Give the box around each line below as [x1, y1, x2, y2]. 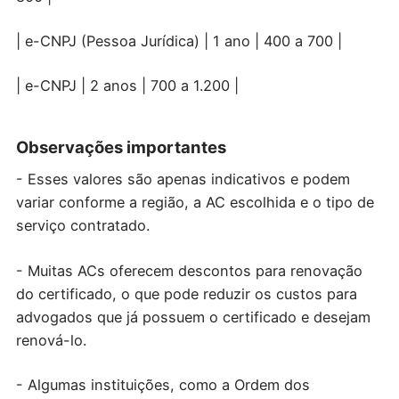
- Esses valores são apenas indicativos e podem [15, 170, 350, 189]
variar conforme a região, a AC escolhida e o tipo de [15, 193, 374, 212]
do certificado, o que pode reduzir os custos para [15, 284, 357, 303]
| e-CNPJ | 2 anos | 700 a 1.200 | [15, 77, 239, 95]
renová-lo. [15, 330, 86, 349]
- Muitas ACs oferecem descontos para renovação [15, 261, 362, 280]
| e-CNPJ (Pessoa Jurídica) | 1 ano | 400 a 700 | [15, 32, 342, 51]
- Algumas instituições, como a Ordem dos [15, 376, 310, 395]
